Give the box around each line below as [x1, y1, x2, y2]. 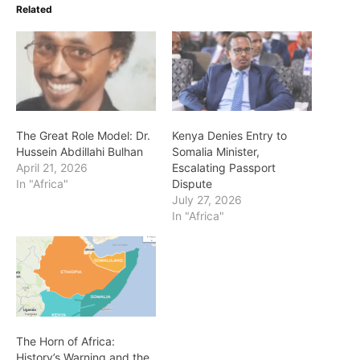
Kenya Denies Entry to [172, 129, 287, 143]
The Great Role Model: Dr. [16, 129, 150, 143]
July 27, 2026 [172, 193, 242, 207]
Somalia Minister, [172, 145, 260, 159]
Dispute [172, 177, 212, 191]
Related [16, 3, 52, 16]
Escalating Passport [172, 161, 276, 175]
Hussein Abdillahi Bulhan [16, 145, 143, 159]
